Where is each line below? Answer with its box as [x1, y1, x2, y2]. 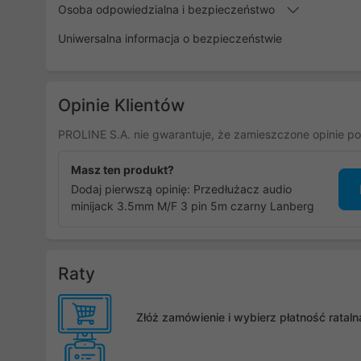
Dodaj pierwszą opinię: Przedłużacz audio [71, 182, 292, 196]
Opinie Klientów [58, 95, 185, 115]
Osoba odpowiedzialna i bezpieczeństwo [58, 2, 278, 16]
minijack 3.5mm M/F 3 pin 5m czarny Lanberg [71, 199, 314, 213]
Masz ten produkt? [71, 163, 174, 176]
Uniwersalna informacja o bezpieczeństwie [58, 31, 282, 45]
